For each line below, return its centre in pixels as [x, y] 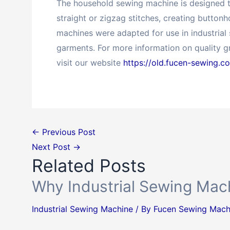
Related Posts [89, 165]
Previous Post [68, 132]
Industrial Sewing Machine [82, 209]
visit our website [90, 62]
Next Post [52, 147]
